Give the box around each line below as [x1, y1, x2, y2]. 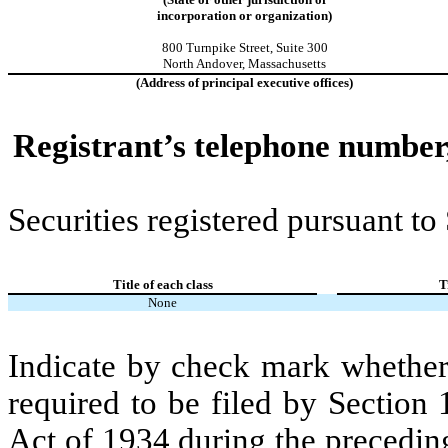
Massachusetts [248, 55, 326, 71]
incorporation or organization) [157, 7, 332, 23]
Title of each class [112, 276, 213, 292]
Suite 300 [275, 39, 328, 55]
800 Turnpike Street [161, 39, 270, 55]
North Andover [163, 55, 242, 71]
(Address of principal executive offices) [136, 74, 353, 90]
